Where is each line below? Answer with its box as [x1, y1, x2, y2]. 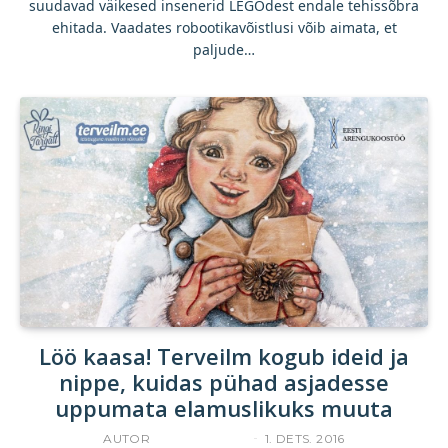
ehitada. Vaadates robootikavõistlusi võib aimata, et [51, 18, 397, 37]
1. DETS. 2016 [264, 430, 345, 446]
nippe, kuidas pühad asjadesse [59, 366, 389, 397]
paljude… [193, 40, 255, 59]
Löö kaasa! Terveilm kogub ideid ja [39, 340, 409, 371]
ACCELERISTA [153, 430, 245, 446]
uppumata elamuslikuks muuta [55, 392, 393, 423]
